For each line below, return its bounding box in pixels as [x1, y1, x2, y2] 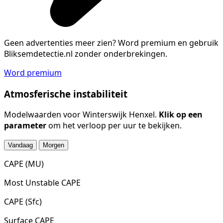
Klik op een [159, 109, 203, 120]
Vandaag [8, 141, 33, 149]
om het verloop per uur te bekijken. [46, 120, 182, 131]
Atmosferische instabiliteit [4, 87, 127, 100]
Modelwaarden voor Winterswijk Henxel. [4, 109, 159, 120]
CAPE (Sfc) [4, 196, 42, 208]
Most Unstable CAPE [4, 177, 81, 189]
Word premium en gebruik [118, 37, 219, 48]
